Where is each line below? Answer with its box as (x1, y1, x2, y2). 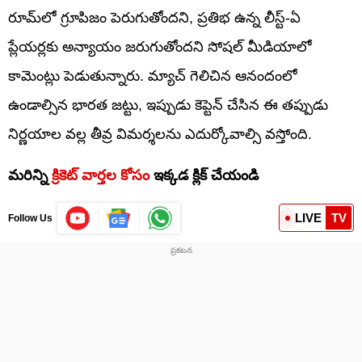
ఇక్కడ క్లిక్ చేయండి (149, 166, 259, 183)
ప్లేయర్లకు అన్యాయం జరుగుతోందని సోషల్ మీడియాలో (8, 38, 312, 55)
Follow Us (8, 212, 53, 224)
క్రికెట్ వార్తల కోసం (52, 166, 149, 183)
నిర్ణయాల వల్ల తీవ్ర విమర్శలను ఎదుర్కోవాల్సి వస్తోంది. (8, 125, 312, 142)
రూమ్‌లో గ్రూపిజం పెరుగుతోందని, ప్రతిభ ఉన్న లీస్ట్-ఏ (8, 9, 301, 26)
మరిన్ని (8, 166, 52, 183)
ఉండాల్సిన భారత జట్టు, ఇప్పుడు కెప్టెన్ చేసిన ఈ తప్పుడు (8, 96, 328, 113)
